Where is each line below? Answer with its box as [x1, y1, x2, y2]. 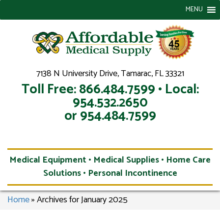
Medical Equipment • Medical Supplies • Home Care [9, 152, 211, 167]
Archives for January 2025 [37, 192, 128, 207]
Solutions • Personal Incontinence [43, 165, 177, 181]
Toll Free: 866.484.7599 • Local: [21, 78, 199, 101]
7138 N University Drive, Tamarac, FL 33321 [36, 66, 184, 81]
